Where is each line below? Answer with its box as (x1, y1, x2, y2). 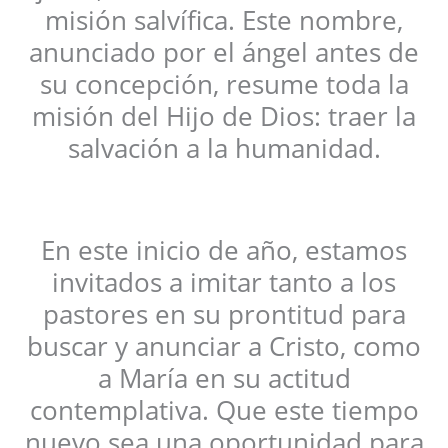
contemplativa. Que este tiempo (29, 391, 419, 428)
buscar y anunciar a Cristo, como (27, 327, 421, 364)
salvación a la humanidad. (67, 129, 381, 166)
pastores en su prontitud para (42, 295, 406, 332)
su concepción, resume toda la (39, 65, 409, 102)
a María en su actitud (97, 359, 351, 396)
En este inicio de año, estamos (41, 231, 407, 268)
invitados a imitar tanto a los (52, 263, 396, 300)
